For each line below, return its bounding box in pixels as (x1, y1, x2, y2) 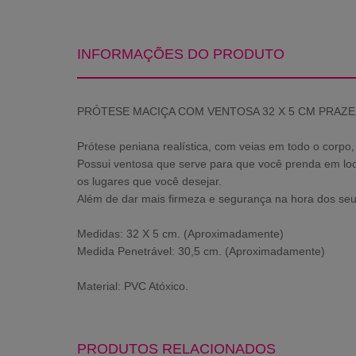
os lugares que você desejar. (77, 175, 222, 188)
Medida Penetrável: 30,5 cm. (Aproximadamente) (77, 245, 325, 257)
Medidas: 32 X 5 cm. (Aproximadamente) (77, 227, 284, 240)
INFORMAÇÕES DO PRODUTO (77, 46, 284, 62)
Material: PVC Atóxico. (77, 280, 188, 292)
